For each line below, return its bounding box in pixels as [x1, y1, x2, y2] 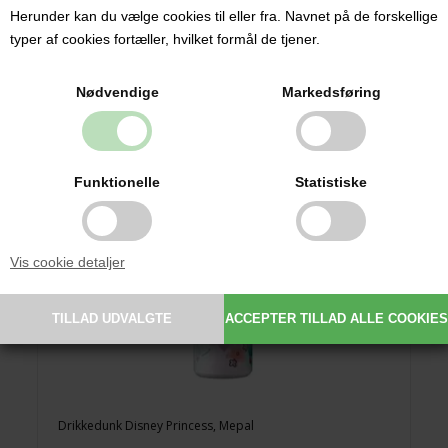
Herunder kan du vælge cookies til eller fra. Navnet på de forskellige [10, 8, 438, 24]
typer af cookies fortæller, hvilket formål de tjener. [10, 31, 320, 47]
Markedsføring [281, 84, 381, 100]
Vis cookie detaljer [10, 254, 125, 270]
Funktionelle [74, 174, 160, 190]
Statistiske [295, 174, 367, 190]
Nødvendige [75, 84, 159, 100]
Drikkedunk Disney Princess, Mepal [58, 417, 255, 434]
